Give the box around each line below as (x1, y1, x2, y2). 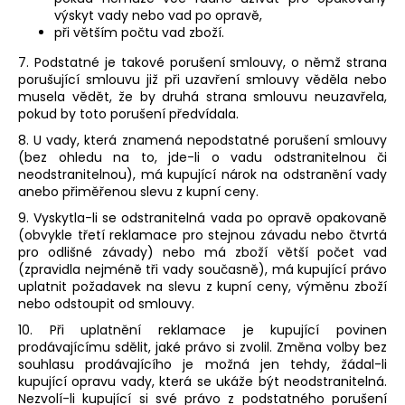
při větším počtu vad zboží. (54, 24, 224, 42)
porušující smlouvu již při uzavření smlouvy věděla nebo (18, 71, 387, 89)
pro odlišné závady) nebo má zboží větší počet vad (18, 243, 387, 262)
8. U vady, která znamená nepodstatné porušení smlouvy (18, 131, 387, 150)
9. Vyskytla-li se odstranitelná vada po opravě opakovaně (18, 209, 387, 228)
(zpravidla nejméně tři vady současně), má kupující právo (18, 260, 387, 279)
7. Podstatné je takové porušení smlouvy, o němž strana (18, 53, 387, 72)
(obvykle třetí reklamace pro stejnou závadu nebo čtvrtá (18, 226, 387, 245)
